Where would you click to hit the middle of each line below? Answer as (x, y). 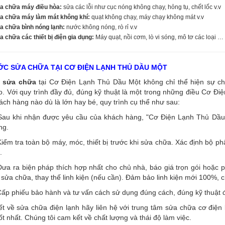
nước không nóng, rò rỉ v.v (101, 27)
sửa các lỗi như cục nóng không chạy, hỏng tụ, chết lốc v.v (141, 7)
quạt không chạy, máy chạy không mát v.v (147, 17)
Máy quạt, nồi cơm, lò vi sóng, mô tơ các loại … (159, 37)
